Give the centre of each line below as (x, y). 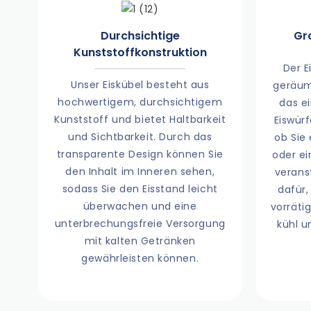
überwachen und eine (140, 207)
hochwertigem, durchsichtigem (140, 102)
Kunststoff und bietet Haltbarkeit (140, 120)
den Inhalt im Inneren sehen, (140, 172)
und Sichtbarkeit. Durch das (140, 137)
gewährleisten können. (140, 259)
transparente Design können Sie (140, 154)
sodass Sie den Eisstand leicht (140, 189)
